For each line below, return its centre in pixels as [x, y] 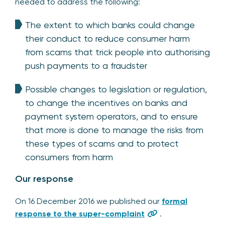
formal [175, 201]
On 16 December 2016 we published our [88, 201]
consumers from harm [69, 157]
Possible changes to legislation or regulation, [116, 89]
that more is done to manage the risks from [114, 130]
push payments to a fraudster [86, 66]
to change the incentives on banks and [106, 103]
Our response [44, 179]
